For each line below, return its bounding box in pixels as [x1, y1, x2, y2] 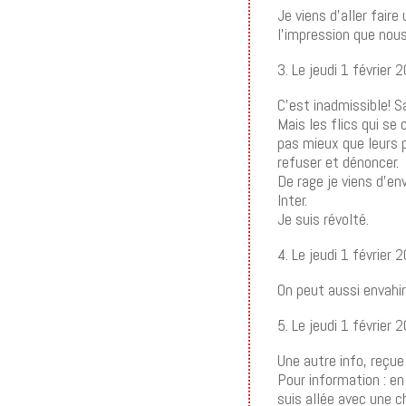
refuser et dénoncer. [277, 150, 400, 172]
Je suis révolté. [277, 208, 370, 229]
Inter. [277, 188, 308, 210]
